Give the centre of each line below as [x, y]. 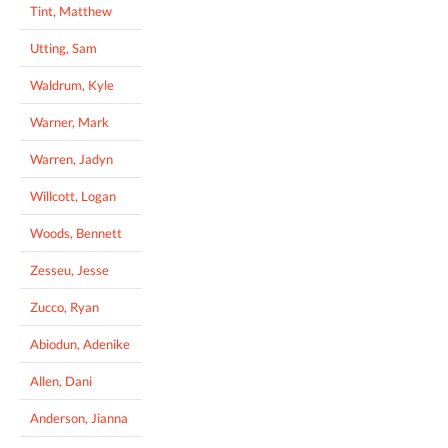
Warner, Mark [69, 121]
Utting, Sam [63, 47]
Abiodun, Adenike [80, 343]
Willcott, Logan [73, 195]
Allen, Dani [61, 380]
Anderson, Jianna [79, 417]
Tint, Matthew [71, 10]
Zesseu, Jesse [69, 269]
